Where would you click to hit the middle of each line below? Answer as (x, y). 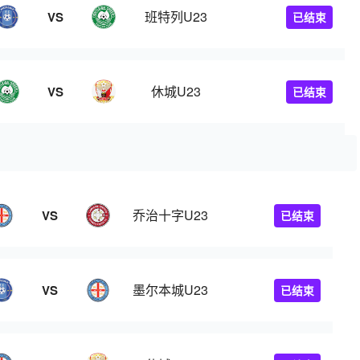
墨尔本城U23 (170, 290)
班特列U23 (176, 16)
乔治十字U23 (170, 215)
